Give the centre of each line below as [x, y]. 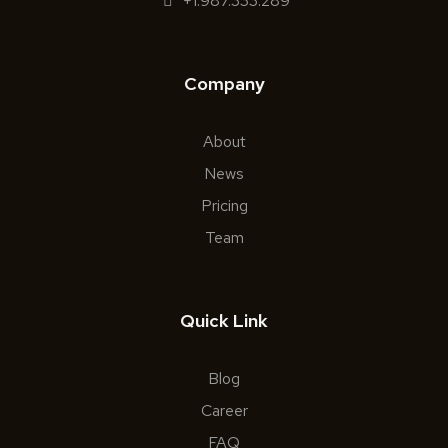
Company [224, 84]
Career [224, 411]
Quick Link [224, 321]
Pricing [224, 206]
